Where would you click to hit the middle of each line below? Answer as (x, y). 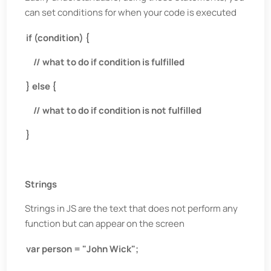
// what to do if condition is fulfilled (106, 62)
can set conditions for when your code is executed (131, 12)
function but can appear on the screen (105, 224)
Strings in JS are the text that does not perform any (132, 208)
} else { (41, 86)
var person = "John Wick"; (83, 249)
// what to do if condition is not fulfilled (114, 110)
